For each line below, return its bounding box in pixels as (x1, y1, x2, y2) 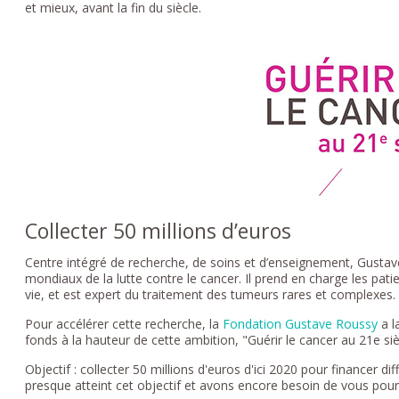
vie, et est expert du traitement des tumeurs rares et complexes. (25, 285, 396, 303)
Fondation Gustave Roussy (223, 314, 379, 332)
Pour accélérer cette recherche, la (25, 314, 224, 332)
